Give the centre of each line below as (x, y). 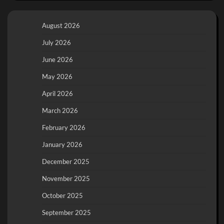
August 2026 (61, 25)
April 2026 (57, 93)
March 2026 (60, 110)
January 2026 (62, 144)
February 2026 (64, 127)
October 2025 (62, 195)
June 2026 (57, 59)
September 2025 (66, 212)
